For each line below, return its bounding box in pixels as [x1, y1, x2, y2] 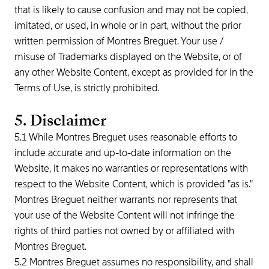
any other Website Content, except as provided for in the [14, 66, 253, 79]
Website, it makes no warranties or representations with [14, 162, 248, 175]
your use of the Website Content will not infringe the [14, 209, 235, 222]
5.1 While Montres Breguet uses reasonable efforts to [14, 131, 237, 144]
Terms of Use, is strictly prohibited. [14, 82, 162, 94]
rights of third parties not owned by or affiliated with [14, 225, 234, 237]
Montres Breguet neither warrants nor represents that [14, 193, 237, 206]
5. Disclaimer [14, 110, 110, 131]
